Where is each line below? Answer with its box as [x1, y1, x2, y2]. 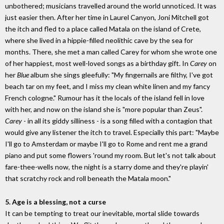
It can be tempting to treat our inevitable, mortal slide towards [5, 208, 199, 217]
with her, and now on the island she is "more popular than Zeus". [5, 104, 202, 113]
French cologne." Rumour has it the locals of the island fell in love [5, 93, 204, 102]
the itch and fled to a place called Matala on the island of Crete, [5, 24, 201, 33]
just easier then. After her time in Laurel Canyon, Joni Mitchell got [5, 12, 209, 21]
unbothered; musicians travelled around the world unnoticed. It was [5, 1, 216, 10]
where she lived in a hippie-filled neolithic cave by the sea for [5, 35, 193, 44]
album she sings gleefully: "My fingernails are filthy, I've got [29, 70, 213, 79]
